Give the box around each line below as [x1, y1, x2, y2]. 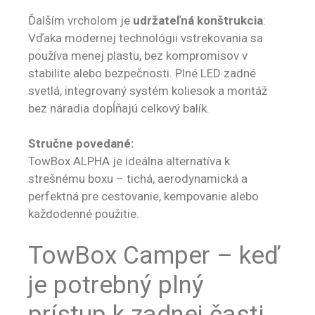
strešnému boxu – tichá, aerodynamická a [28, 172, 247, 186]
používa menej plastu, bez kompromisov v [28, 48, 247, 63]
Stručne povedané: [28, 136, 134, 151]
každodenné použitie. [28, 207, 139, 221]
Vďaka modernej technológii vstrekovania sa [28, 30, 263, 45]
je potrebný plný [28, 270, 204, 300]
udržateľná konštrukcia [133, 13, 263, 27]
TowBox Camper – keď [28, 240, 280, 270]
